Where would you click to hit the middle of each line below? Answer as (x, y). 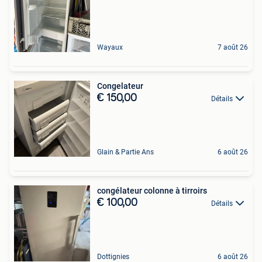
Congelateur (120, 86)
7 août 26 (233, 47)
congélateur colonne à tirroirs (152, 191)
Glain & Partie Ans (125, 152)
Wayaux (110, 47)
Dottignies (113, 257)
